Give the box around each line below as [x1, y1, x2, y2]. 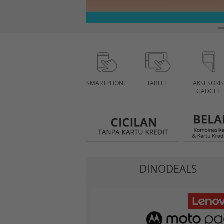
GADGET [196, 87, 221, 95]
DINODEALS [139, 162, 197, 176]
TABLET [147, 79, 168, 87]
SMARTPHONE [86, 79, 127, 87]
